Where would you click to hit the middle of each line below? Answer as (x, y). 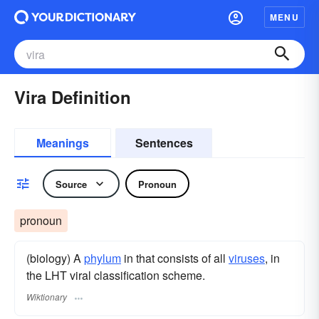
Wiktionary (47, 297)
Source (71, 184)
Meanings (63, 143)
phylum (103, 258)
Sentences (164, 143)
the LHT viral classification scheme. (116, 275)
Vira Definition (73, 97)
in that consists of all (175, 258)
